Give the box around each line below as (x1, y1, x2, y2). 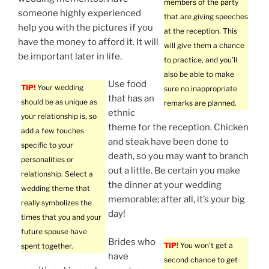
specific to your (21, 141, 73, 150)
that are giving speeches (164, 11, 248, 21)
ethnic (108, 107, 135, 119)
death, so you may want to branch (108, 151, 249, 162)
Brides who (108, 236, 156, 247)
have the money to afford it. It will (18, 36, 159, 47)
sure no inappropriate (164, 83, 237, 93)
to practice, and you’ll (164, 55, 237, 64)
